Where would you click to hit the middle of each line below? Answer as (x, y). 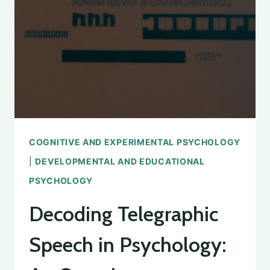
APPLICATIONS (130, 43)
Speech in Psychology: (127, 245)
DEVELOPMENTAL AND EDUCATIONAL (120, 162)
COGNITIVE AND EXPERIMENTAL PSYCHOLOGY (135, 142)
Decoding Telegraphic (124, 214)
